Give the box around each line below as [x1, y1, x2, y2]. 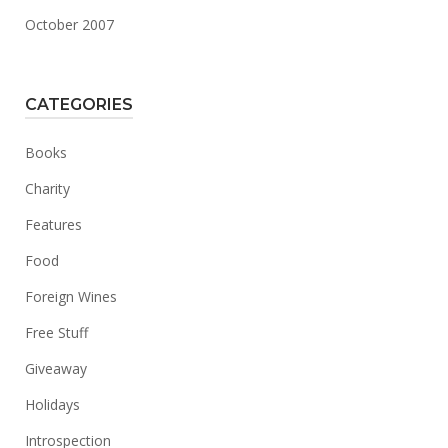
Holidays [25, 395, 80, 414]
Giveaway [25, 359, 87, 378]
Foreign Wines [25, 287, 117, 306]
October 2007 [25, 15, 114, 34]
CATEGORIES [25, 95, 133, 114]
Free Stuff [25, 323, 88, 342]
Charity [25, 179, 70, 198]
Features [25, 215, 82, 234]
